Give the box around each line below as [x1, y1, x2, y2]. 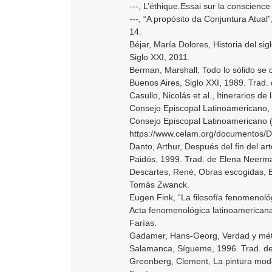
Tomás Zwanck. [129, 179, 189, 189]
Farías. [129, 217, 157, 228]
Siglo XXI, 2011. [129, 52, 190, 62]
